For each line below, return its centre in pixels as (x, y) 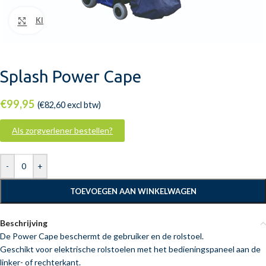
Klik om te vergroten (72, 20)
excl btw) (83, 105)
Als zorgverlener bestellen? (62, 130)
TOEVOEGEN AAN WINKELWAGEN (133, 191)
